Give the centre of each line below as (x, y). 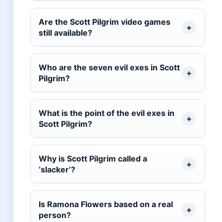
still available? (65, 33)
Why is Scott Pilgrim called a (93, 159)
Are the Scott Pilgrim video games (105, 22)
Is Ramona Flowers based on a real (106, 204)
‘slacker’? (57, 170)
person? (55, 215)
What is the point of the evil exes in (107, 113)
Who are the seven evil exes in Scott (109, 68)
